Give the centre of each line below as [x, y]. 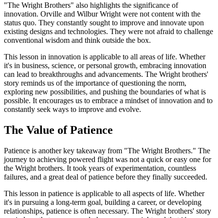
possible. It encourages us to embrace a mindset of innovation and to [108, 100]
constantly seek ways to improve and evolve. [73, 109]
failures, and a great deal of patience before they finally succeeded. [106, 177]
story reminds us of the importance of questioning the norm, [95, 83]
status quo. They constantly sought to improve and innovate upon [104, 22]
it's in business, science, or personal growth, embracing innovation [105, 65]
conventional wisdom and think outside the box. [77, 40]
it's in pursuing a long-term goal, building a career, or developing [103, 202]
